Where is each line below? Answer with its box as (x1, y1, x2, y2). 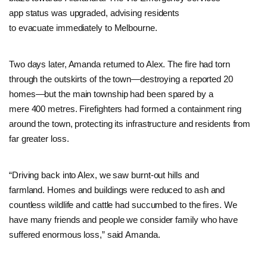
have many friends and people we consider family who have (9, 214, 238, 225)
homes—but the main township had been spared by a (9, 88, 213, 99)
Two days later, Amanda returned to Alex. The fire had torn (9, 58, 230, 69)
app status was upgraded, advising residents (9, 7, 180, 18)
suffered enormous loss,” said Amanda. (9, 229, 160, 240)
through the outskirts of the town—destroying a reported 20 (9, 73, 233, 84)
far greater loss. (9, 133, 69, 144)
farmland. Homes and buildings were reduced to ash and (9, 184, 225, 195)
